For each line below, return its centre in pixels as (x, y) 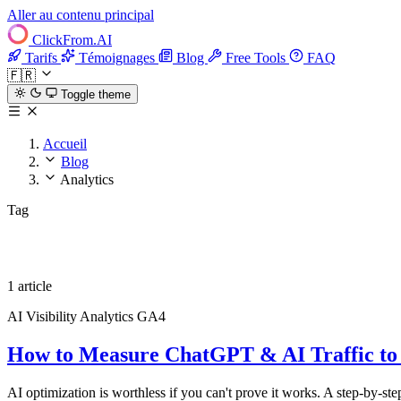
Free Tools (256, 58)
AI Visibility (43, 317)
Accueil (65, 144)
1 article (30, 286)
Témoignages (117, 58)
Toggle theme (95, 95)
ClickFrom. (64, 40)
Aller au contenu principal (81, 15)
